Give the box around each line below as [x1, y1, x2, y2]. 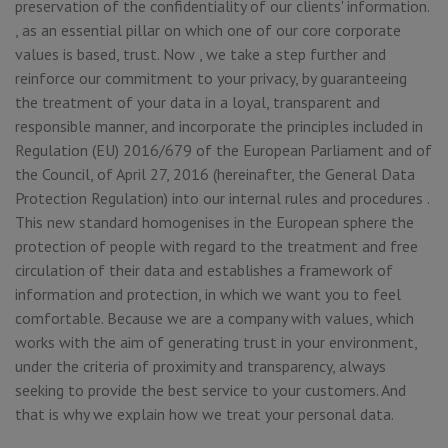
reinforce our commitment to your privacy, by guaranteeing [15, 68, 407, 88]
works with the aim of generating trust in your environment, [15, 332, 417, 352]
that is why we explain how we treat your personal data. [15, 404, 394, 424]
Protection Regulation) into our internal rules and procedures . [15, 188, 429, 208]
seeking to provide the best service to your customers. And [15, 380, 406, 400]
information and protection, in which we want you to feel [15, 284, 401, 304]
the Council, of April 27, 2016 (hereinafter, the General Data [15, 164, 415, 184]
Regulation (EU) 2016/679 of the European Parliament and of [15, 140, 432, 160]
